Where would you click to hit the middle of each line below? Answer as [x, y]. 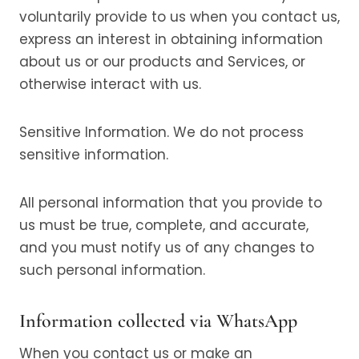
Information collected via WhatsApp [158, 321]
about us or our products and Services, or [162, 62]
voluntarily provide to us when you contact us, [179, 17]
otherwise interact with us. [110, 84]
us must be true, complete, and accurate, [164, 225]
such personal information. [112, 270]
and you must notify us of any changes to [167, 248]
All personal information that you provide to [171, 203]
